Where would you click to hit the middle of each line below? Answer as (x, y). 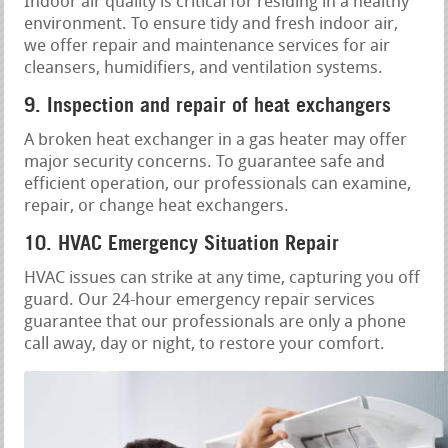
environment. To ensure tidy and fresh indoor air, (211, 24)
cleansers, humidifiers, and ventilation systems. (204, 68)
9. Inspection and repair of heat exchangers (208, 104)
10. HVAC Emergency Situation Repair (182, 242)
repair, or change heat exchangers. (157, 206)
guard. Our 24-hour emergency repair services (200, 300)
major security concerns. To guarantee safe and (205, 162)
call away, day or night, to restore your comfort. (205, 344)
